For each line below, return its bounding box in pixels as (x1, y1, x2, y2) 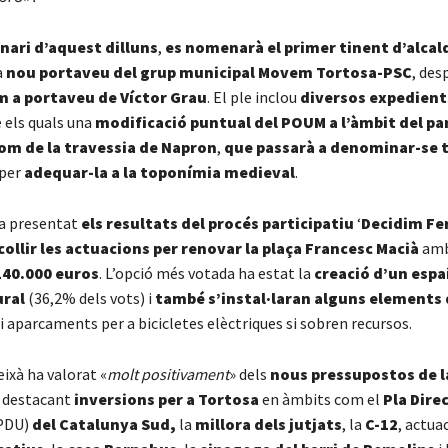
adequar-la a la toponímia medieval (23, 162, 295, 183)
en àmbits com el (258, 389, 383, 410)
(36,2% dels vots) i (24, 288, 155, 309)
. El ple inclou (206, 87, 300, 108)
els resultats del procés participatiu (80, 213, 354, 234)
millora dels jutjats (194, 414, 342, 435)
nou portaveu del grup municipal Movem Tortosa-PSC (5, 62, 412, 83)
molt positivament (106, 364, 229, 385)
